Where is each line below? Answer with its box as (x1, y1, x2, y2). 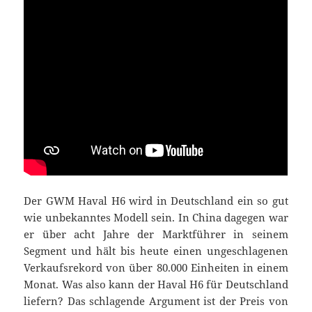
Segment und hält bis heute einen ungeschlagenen (24, 244, 288, 258)
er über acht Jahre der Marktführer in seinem (24, 227, 288, 242)
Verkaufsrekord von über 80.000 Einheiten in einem (24, 260, 288, 275)
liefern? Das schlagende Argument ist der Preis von (24, 294, 288, 309)
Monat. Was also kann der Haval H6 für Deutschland (24, 277, 288, 292)
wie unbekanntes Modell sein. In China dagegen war (24, 210, 288, 225)
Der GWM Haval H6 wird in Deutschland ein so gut (24, 194, 288, 208)
